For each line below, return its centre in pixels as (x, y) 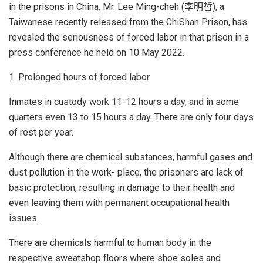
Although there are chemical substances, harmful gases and (131, 157)
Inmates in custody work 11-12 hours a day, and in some (124, 102)
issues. (24, 218)
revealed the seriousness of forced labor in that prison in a (129, 37)
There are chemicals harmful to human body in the (110, 242)
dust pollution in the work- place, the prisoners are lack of (126, 172)
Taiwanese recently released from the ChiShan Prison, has (128, 22)
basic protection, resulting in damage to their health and (122, 187)
